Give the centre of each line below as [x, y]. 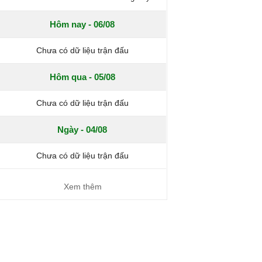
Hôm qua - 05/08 [82, 77]
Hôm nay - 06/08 [82, 24]
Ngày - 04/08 [82, 130]
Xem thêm [82, 187]
